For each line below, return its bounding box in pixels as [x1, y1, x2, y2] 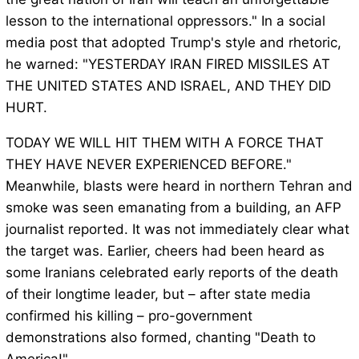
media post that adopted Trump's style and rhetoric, [5, 34, 341, 51]
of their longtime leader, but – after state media [5, 286, 311, 303]
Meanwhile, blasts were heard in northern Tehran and [5, 178, 353, 195]
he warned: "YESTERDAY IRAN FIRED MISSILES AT [5, 56, 330, 73]
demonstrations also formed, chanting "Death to [5, 329, 316, 346]
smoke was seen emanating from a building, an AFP [5, 200, 341, 216]
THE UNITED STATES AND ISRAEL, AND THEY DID [5, 78, 331, 95]
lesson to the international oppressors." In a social [5, 13, 325, 30]
